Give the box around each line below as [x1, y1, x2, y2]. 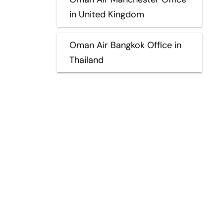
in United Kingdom [69, 8, 144, 20]
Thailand [69, 54, 104, 66]
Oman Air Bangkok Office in [69, 39, 181, 51]
